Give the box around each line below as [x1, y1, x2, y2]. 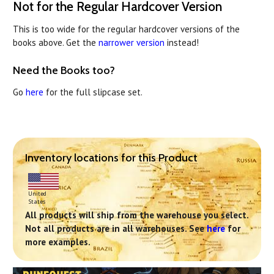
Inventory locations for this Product [25, 150, 198, 165]
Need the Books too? [13, 63, 115, 77]
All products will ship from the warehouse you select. [25, 209, 248, 221]
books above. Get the [13, 36, 98, 48]
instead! [165, 36, 199, 48]
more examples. [25, 235, 91, 248]
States [28, 197, 45, 206]
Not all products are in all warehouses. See [25, 222, 207, 234]
